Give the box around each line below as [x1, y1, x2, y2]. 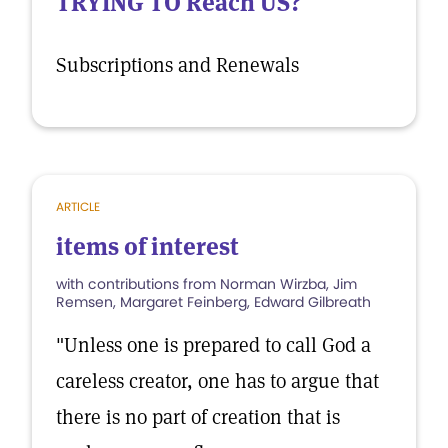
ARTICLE [56, 198, 100, 215]
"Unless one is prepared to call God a [56, 332, 371, 358]
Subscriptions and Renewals [56, 52, 299, 78]
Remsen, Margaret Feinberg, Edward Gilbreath [56, 292, 371, 312]
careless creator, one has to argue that [56, 368, 379, 394]
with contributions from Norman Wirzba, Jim [56, 274, 357, 294]
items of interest [56, 231, 239, 262]
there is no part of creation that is [56, 404, 340, 430]
